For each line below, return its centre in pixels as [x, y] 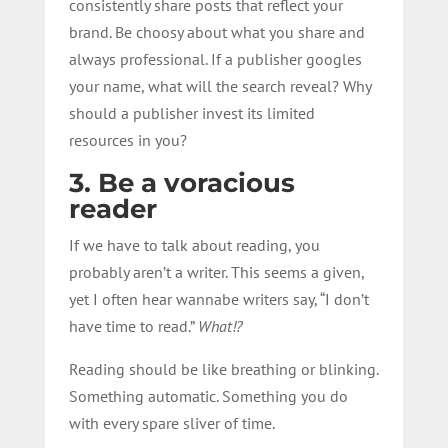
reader [112, 208]
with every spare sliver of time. [171, 422]
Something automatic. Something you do [208, 395]
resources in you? [127, 139]
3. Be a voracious [181, 182]
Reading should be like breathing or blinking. [223, 368]
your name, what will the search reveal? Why [219, 85]
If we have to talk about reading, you [194, 244]
